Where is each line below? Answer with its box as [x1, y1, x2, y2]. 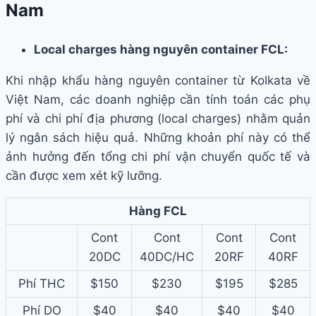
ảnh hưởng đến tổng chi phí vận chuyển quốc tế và [6, 150, 310, 164]
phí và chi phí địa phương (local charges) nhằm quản [6, 111, 310, 126]
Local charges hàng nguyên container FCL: [34, 42, 288, 57]
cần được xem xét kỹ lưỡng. [6, 169, 162, 183]
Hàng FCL [129, 204, 187, 219]
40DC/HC [140, 250, 194, 265]
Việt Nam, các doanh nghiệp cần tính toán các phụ [6, 92, 310, 107]
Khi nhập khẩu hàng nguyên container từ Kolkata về [6, 73, 310, 88]
